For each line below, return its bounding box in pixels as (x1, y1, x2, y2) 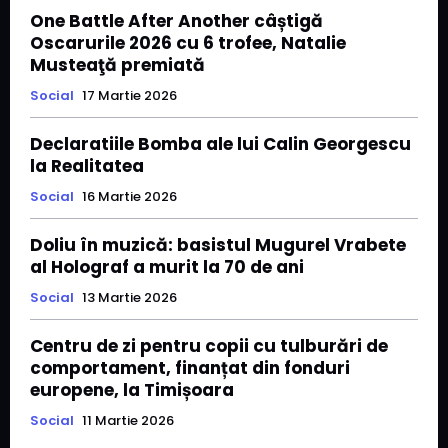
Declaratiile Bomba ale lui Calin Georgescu (30, 132, 411, 157)
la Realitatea (30, 154, 144, 179)
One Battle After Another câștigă (30, 9, 323, 34)
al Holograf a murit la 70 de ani (30, 255, 304, 280)
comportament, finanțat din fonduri (30, 356, 350, 381)
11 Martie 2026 (82, 411, 174, 431)
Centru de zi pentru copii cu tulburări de (30, 334, 388, 359)
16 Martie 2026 (82, 187, 177, 207)
